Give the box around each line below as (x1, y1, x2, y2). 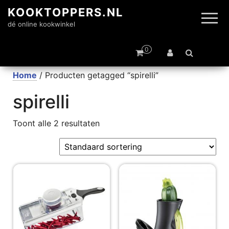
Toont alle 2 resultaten (13, 118, 100, 128)
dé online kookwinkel (8, 20, 75, 28)
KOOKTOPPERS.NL (8, 6, 123, 19)
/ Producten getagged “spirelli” (37, 70, 158, 80)
